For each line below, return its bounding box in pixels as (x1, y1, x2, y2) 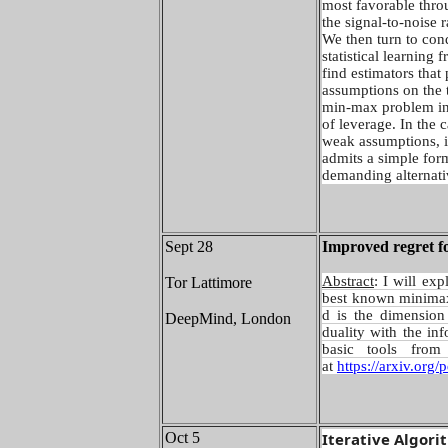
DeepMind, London (165, 310, 291, 327)
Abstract (322, 273, 374, 289)
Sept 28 (165, 238, 213, 255)
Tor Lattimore (165, 274, 252, 291)
